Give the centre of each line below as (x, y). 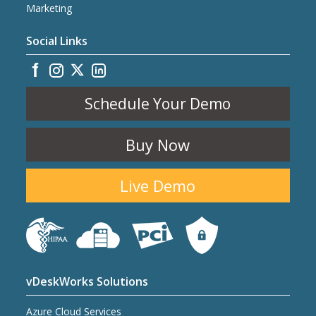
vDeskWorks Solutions (87, 281)
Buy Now (158, 144)
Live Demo (158, 185)
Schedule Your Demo (158, 103)
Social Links (57, 41)
